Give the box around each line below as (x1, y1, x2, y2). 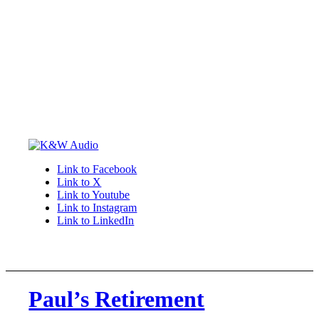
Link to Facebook (57, 163, 137, 175)
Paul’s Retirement (28, 286, 205, 313)
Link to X (57, 176, 102, 188)
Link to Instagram (57, 202, 137, 214)
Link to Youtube (57, 189, 130, 201)
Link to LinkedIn (57, 214, 135, 226)
